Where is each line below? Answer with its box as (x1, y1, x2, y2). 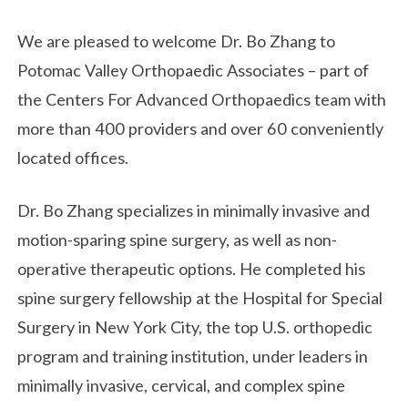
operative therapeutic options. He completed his (17, 258, 366, 279)
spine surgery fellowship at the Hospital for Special (17, 287, 383, 308)
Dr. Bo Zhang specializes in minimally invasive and (17, 199, 371, 220)
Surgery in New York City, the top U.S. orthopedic (17, 316, 373, 337)
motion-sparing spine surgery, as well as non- (17, 229, 338, 250)
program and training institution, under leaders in (17, 345, 369, 366)
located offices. (17, 148, 129, 168)
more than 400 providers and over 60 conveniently (17, 118, 384, 139)
